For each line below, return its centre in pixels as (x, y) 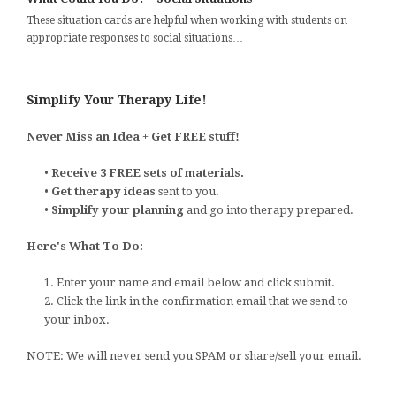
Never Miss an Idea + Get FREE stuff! (133, 136)
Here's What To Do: (85, 246)
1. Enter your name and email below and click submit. (190, 282)
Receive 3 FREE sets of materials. (148, 172)
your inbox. (77, 319)
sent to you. (189, 191)
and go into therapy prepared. (269, 209)
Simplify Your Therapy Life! (117, 99)
